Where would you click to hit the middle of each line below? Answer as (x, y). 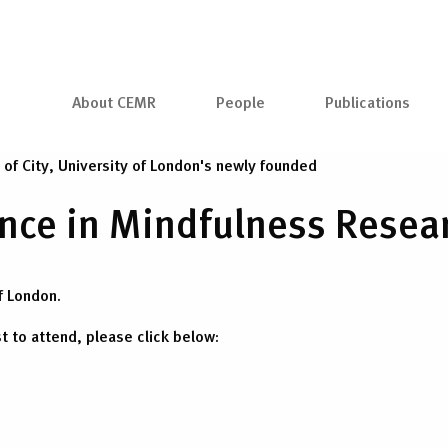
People (240, 102)
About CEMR (113, 102)
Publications (368, 102)
